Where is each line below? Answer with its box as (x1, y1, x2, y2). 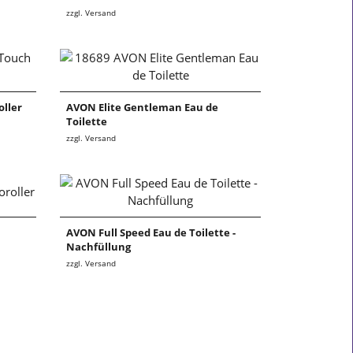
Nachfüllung (66, 240, 131, 255)
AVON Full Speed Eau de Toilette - (66, 225, 236, 240)
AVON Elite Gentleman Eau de (66, 100, 218, 115)
